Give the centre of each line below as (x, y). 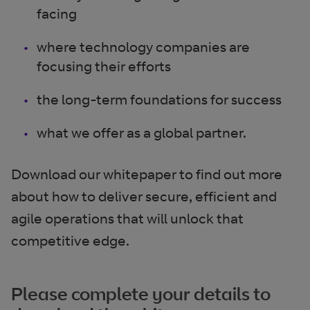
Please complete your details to (141, 293)
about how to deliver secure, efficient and (144, 196)
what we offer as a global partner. (142, 133)
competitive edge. (70, 240)
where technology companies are (144, 47)
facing (57, 13)
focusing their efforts (104, 66)
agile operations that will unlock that (127, 218)
